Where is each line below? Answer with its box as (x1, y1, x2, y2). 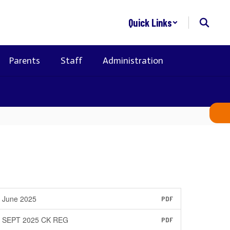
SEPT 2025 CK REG (2, 215, 69, 225)
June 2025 (2, 194, 37, 204)
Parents (9, 55, 40, 66)
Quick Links (128, 16, 172, 29)
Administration (103, 55, 163, 66)
